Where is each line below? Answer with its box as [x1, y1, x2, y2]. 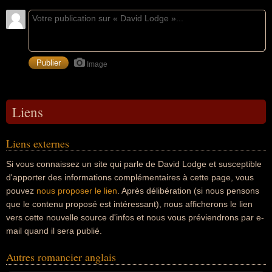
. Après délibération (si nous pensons [117, 186, 259, 195]
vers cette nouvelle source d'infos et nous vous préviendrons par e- [6, 212, 264, 222]
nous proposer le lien [36, 186, 117, 195]
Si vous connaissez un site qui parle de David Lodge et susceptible [6, 159, 262, 169]
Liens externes [6, 136, 69, 151]
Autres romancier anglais [6, 250, 116, 264]
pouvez [6, 186, 36, 195]
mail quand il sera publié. [6, 226, 102, 236]
